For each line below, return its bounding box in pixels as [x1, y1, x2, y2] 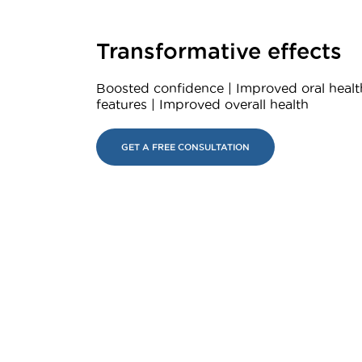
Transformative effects [96, 39, 342, 64]
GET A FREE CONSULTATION [121, 142, 250, 153]
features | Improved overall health [96, 97, 309, 112]
